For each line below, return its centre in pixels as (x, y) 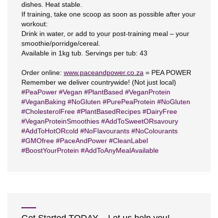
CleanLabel (130, 140)
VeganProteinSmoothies (62, 121)
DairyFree (162, 111)
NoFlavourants (107, 131)
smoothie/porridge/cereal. (61, 43)
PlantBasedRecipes (110, 111)
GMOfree (39, 140)
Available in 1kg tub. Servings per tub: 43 (84, 53)
